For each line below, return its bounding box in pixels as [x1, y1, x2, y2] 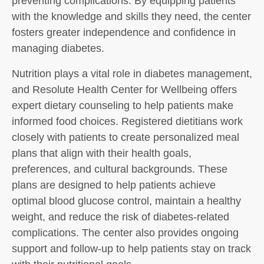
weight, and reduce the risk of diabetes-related [12, 211, 229, 223]
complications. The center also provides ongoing [12, 227, 239, 239]
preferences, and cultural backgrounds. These [12, 163, 227, 175]
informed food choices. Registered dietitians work [12, 115, 243, 127]
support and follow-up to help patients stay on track [12, 243, 251, 255]
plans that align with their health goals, [12, 147, 192, 159]
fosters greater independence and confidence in [12, 27, 236, 38]
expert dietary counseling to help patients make [12, 100, 233, 111]
